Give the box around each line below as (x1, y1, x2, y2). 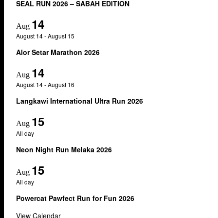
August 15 (48, 31, 74, 40)
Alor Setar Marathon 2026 (16, 47, 100, 57)
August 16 (48, 80, 74, 89)
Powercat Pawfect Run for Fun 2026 (16, 193, 134, 203)
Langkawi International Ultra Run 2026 (16, 95, 143, 106)
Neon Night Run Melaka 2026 (16, 144, 112, 154)
